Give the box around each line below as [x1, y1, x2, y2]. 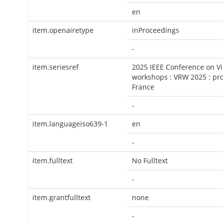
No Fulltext [132, 156, 168, 165]
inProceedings [132, 25, 179, 35]
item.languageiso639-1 [32, 119, 108, 128]
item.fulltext [32, 156, 73, 165]
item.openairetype [32, 25, 94, 35]
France [132, 82, 154, 92]
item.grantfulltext [32, 193, 91, 202]
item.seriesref [32, 62, 79, 72]
